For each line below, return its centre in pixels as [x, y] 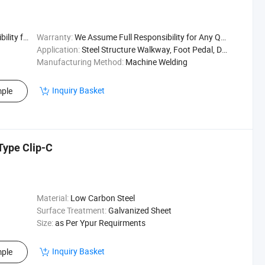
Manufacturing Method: [80, 62]
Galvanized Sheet [140, 210]
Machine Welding [156, 62]
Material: [52, 198]
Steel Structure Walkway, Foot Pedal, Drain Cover [151, 49]
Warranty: [54, 37]
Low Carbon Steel [102, 198]
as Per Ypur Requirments [100, 223]
